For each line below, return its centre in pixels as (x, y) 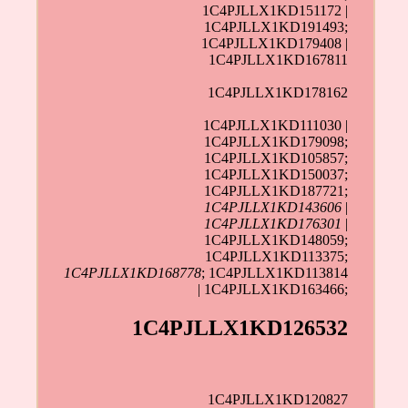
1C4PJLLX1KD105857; (276, 158)
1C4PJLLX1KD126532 (240, 327)
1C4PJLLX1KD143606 (273, 207)
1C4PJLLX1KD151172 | (275, 10)
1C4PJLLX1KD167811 (279, 59)
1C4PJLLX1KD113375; (277, 256)
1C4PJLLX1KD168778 (133, 272)
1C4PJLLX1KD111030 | (276, 125)
